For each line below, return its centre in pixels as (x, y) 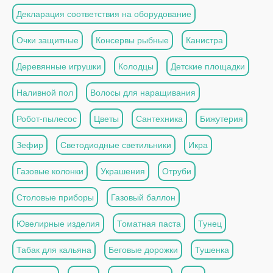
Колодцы (136, 66)
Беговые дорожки (143, 250)
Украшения (123, 171)
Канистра (204, 40)
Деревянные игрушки (59, 66)
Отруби (177, 171)
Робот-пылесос (47, 119)
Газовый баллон (143, 197)
